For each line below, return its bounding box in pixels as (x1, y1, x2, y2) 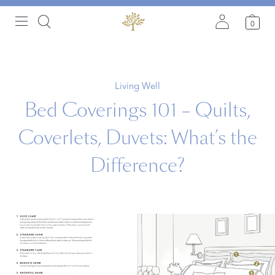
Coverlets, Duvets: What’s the (18, 125, 257, 151)
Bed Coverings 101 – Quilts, (25, 97, 250, 123)
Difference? (90, 152, 185, 179)
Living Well (115, 80, 160, 91)
